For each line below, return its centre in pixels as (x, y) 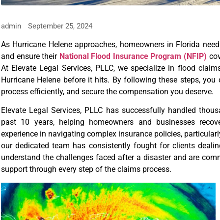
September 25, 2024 (60, 26)
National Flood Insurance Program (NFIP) (133, 56)
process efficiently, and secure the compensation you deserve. (107, 91)
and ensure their (30, 56)
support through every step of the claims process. (86, 169)
